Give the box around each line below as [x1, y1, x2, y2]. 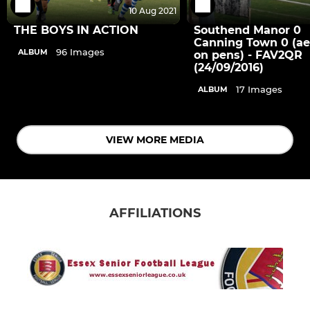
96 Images [56, 46, 104, 58]
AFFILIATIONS [109, 206, 201, 221]
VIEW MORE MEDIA [106, 134, 204, 147]
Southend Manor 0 [194, 24, 301, 37]
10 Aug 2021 [129, 6, 176, 17]
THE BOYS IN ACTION [14, 24, 138, 37]
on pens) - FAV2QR [194, 48, 302, 62]
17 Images [236, 84, 282, 95]
